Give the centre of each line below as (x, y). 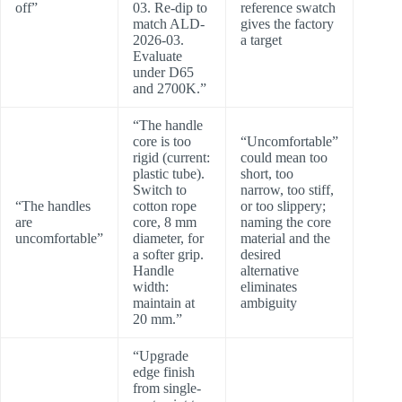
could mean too (284, 158)
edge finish (164, 372)
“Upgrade (161, 356)
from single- (167, 389)
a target (261, 40)
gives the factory (287, 24)
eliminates (269, 287)
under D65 (163, 73)
